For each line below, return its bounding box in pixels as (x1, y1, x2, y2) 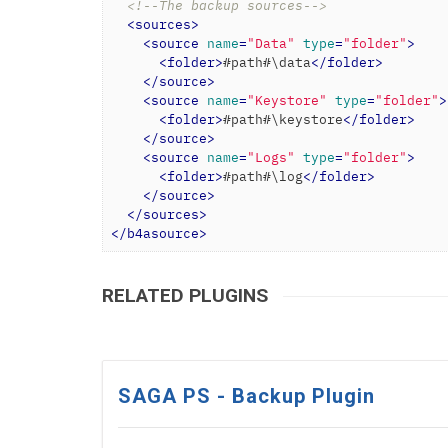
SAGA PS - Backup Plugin (118, 384, 375, 409)
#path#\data (223, 53, 311, 72)
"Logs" (247, 148, 295, 167)
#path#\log (223, 167, 303, 186)
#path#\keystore (223, 110, 343, 129)
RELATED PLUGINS (102, 284, 268, 308)
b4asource (127, 224, 199, 243)
